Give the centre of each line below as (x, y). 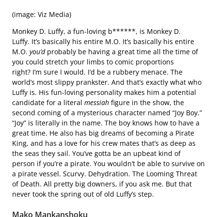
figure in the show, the (147, 102)
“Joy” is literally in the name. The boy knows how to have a (106, 123)
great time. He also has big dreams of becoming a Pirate (103, 133)
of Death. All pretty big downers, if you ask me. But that (102, 184)
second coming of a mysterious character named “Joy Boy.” (107, 112)
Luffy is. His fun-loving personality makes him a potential (104, 92)
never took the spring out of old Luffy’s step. (83, 194)
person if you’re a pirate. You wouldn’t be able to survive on (108, 163)
